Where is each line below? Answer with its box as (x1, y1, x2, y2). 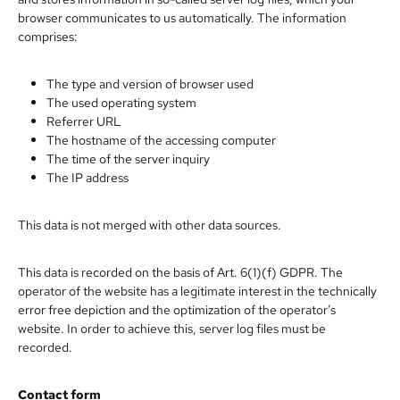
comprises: (18, 28, 78, 45)
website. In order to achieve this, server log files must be (18, 320, 326, 337)
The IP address (46, 169, 129, 186)
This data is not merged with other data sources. (18, 216, 281, 233)
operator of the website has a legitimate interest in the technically (18, 282, 377, 299)
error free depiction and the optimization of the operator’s (18, 301, 336, 318)
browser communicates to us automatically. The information (18, 9, 346, 26)
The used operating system (46, 94, 196, 111)
